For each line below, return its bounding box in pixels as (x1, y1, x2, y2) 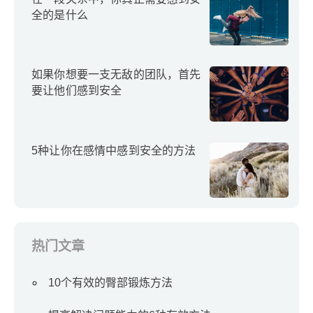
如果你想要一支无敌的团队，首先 (31, 68, 201, 81)
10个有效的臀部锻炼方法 (48, 276, 173, 289)
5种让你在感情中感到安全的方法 (31, 144, 196, 156)
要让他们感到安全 (31, 85, 122, 97)
